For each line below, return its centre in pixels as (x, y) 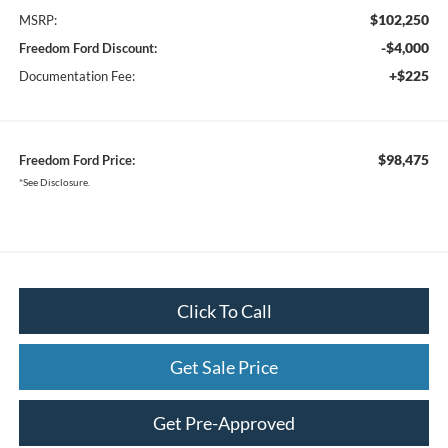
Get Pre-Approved (224, 422)
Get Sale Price (224, 366)
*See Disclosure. (54, 181)
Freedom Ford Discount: (87, 47)
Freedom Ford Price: (76, 159)
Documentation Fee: (76, 75)
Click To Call (224, 310)
